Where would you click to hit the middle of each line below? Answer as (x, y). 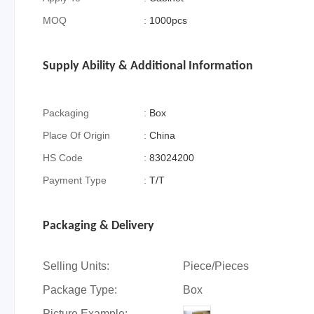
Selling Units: (76, 266)
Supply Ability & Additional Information (148, 66)
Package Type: (80, 290)
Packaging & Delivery (98, 226)
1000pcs (169, 20)
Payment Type (75, 180)
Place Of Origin (76, 135)
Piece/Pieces (216, 266)
